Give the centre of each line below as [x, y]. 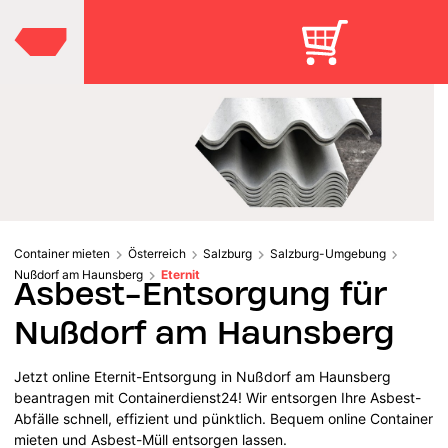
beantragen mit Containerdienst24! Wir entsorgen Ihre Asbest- [218, 397]
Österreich [156, 253]
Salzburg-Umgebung [327, 253]
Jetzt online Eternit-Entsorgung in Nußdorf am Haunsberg [203, 376]
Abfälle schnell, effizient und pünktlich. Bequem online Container [224, 418]
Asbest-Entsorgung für [201, 293]
